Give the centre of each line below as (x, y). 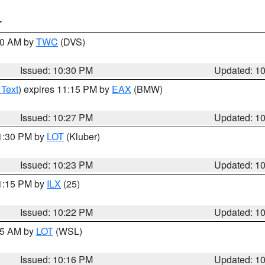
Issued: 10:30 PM (57, 70)
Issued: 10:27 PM (57, 117)
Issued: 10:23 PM (57, 165)
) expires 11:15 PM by (65, 89)
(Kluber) (82, 136)
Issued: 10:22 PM (57, 212)
